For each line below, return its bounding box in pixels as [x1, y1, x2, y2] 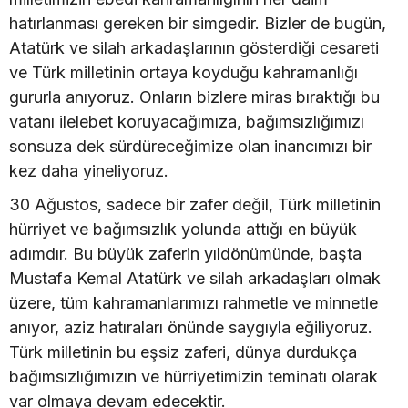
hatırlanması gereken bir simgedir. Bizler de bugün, [9, 14, 386, 33]
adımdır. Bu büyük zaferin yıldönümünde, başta [9, 244, 362, 263]
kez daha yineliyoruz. [9, 161, 168, 180]
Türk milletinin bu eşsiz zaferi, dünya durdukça [9, 342, 357, 362]
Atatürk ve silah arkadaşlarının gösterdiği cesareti [9, 38, 379, 57]
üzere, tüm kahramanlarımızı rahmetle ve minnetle [9, 293, 378, 312]
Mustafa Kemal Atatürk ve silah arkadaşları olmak [9, 269, 381, 288]
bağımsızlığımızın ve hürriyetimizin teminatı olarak [9, 367, 378, 386]
